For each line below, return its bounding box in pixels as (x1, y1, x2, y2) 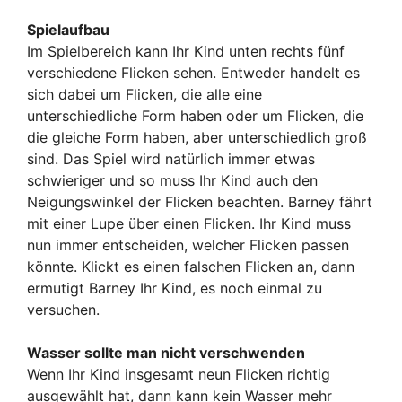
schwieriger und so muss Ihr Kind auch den (27, 170, 318, 189)
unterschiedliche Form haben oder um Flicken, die (27, 106, 363, 125)
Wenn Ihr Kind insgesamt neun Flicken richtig (27, 364, 330, 383)
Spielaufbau (27, 20, 109, 39)
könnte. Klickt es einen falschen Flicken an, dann (27, 257, 354, 275)
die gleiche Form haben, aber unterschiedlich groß (27, 127, 367, 146)
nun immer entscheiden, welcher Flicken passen (27, 235, 349, 254)
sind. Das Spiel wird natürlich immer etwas (27, 149, 315, 168)
